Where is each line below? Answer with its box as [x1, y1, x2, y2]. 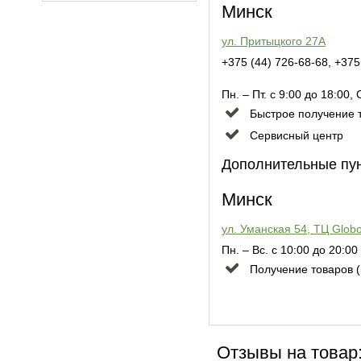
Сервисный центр [249, 128, 343, 142]
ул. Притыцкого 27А [221, 34, 326, 48]
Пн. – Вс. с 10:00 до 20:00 [221, 243, 358, 256]
